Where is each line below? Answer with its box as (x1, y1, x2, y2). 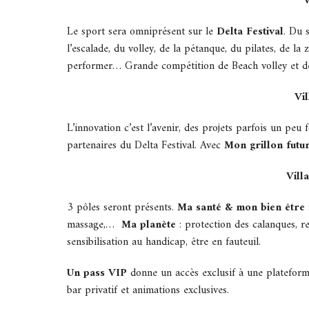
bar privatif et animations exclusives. (67, 281, 229, 301)
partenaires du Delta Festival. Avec (67, 136, 224, 156)
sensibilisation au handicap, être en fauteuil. (67, 232, 261, 252)
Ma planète (121, 215, 176, 235)
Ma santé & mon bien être (177, 198, 305, 218)
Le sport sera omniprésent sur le (67, 22, 217, 42)
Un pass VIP (67, 263, 127, 283)
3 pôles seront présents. (67, 198, 177, 218)
